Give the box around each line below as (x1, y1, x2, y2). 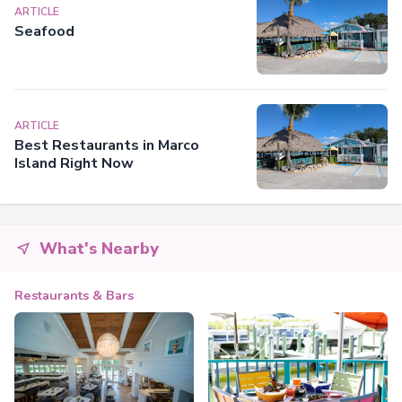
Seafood (14, 21, 74, 41)
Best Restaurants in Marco (14, 135, 199, 156)
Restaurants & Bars (14, 285, 134, 304)
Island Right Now (14, 153, 134, 174)
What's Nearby (39, 237, 159, 259)
